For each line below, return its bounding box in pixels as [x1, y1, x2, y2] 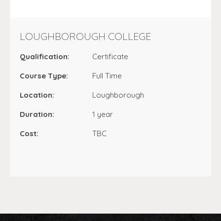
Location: [20, 90, 54, 100]
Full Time [92, 71, 122, 80]
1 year [92, 110, 113, 119]
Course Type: [20, 71, 68, 80]
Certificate [92, 52, 129, 61]
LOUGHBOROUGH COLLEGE [20, 30, 151, 42]
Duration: [20, 110, 54, 119]
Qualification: [20, 52, 70, 61]
